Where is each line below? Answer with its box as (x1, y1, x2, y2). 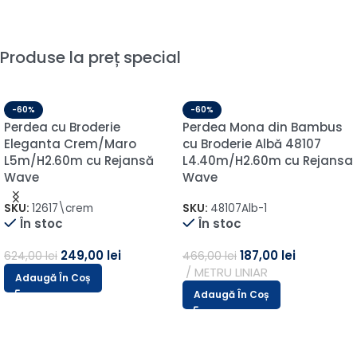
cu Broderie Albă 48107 (182, 135, 321, 152)
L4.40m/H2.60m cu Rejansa (182, 151, 353, 169)
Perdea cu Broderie (4, 118, 120, 135)
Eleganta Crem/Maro (4, 135, 136, 152)
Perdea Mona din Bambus (182, 118, 343, 135)
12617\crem (32, 200, 93, 216)
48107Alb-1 (210, 200, 267, 216)
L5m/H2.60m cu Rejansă (4, 151, 154, 169)
